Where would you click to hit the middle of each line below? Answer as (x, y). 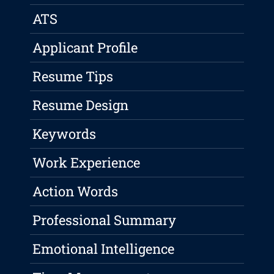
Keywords (65, 134)
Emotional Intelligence (104, 249)
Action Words (76, 191)
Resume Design (81, 105)
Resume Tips (73, 76)
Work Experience (87, 163)
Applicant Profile (85, 48)
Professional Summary (105, 220)
